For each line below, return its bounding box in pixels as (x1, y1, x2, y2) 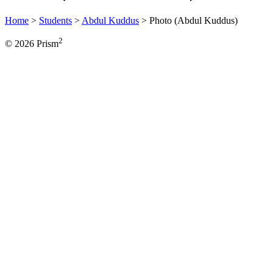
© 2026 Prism (5, 38, 58, 49)
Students (39, 15, 72, 26)
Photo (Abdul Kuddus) (149, 15, 238, 26)
